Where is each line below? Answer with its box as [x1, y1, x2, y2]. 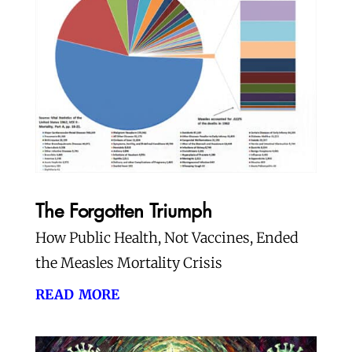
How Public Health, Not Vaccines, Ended [35, 228, 299, 247]
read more [35, 280, 119, 305]
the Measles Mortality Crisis [35, 253, 222, 272]
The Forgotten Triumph [35, 197, 212, 222]
